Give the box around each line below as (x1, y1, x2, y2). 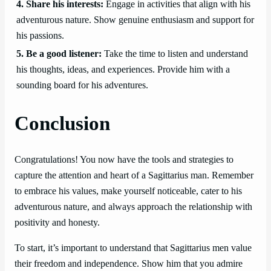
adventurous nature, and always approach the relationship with (15, 201, 252, 212)
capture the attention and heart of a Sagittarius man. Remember (15, 169, 253, 181)
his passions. (16, 30, 64, 42)
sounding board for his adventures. (16, 80, 148, 91)
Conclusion (15, 112, 110, 134)
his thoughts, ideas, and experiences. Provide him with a (16, 64, 230, 76)
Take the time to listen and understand (102, 48, 248, 60)
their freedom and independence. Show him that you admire (15, 258, 243, 270)
